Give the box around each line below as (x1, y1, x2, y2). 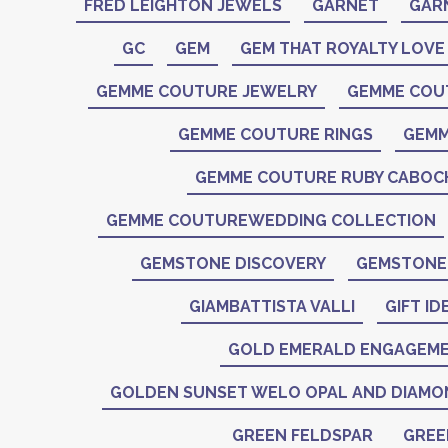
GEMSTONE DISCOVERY (139, 254, 326, 273)
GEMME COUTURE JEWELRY (96, 82, 317, 101)
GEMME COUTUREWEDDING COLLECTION (106, 211, 436, 230)
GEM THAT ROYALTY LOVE (240, 39, 445, 58)
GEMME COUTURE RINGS (178, 125, 373, 144)
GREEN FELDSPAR (232, 426, 373, 445)
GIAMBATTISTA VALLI (189, 297, 355, 316)
